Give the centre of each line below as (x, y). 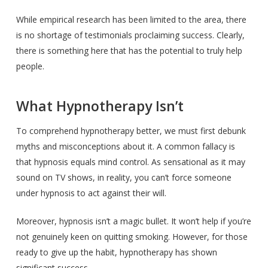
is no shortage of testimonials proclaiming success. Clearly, (130, 35)
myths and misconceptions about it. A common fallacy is (125, 146)
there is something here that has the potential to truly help (129, 51)
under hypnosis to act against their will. (91, 193)
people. (30, 66)
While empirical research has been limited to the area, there (131, 19)
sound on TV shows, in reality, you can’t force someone (124, 177)
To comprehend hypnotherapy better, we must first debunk (131, 131)
